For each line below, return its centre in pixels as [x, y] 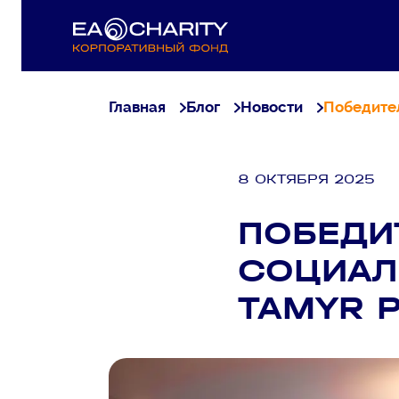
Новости [272, 107]
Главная [137, 107]
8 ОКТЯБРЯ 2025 [306, 179]
